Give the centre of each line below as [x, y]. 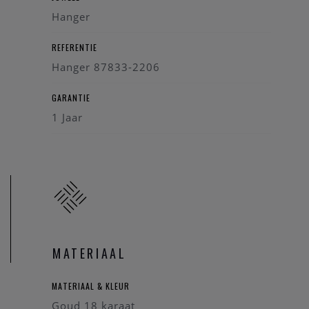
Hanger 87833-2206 [106, 67]
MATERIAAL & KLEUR [91, 286]
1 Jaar [67, 117]
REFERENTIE [74, 47]
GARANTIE [71, 98]
